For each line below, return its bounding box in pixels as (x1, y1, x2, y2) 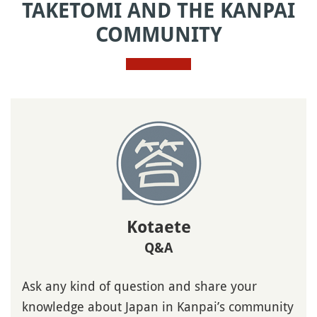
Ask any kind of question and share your (22, 277, 257, 294)
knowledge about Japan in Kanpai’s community (22, 297, 294, 315)
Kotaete (126, 217, 191, 237)
